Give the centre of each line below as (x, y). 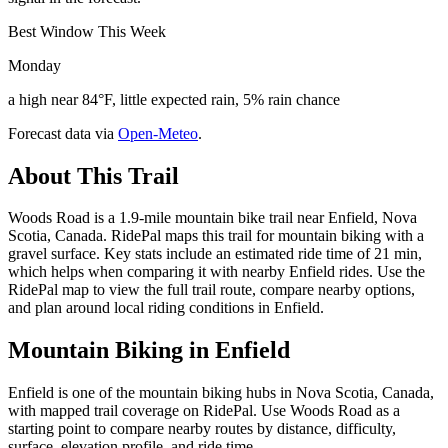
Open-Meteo (158, 133)
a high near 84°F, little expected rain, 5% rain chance (174, 99)
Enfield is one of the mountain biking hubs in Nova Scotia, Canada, (221, 393)
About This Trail (93, 175)
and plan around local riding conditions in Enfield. (166, 308)
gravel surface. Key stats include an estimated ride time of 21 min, (215, 254)
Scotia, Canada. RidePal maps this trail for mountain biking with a (216, 236)
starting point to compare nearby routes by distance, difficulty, (202, 429)
